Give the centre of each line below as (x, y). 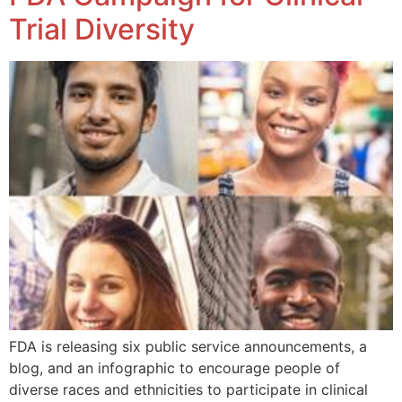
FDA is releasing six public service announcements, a (188, 347)
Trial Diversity (102, 30)
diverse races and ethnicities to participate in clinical (188, 390)
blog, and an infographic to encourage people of (175, 368)
